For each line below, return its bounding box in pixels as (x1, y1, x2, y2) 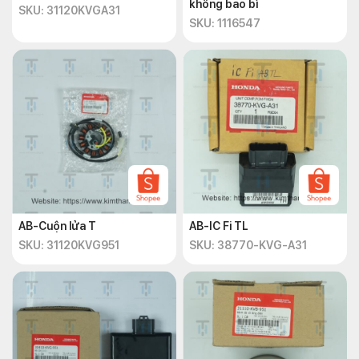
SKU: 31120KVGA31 (18, 4, 120, 17)
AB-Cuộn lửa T (18, 220, 96, 232)
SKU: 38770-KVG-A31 (189, 239, 307, 252)
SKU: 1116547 (189, 17, 260, 30)
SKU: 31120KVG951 (18, 239, 119, 252)
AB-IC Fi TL (189, 220, 248, 232)
